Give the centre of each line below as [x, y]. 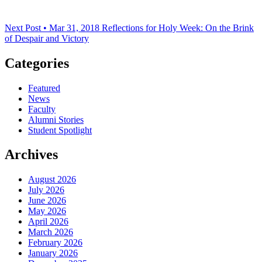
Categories [37, 63]
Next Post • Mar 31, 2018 [52, 27]
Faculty [42, 109]
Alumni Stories [56, 119]
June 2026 [47, 201]
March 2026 [51, 232]
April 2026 [48, 222]
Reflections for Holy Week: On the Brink [178, 27]
